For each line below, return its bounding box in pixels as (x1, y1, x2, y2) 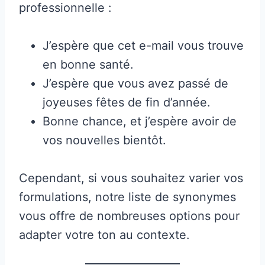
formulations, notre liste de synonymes (19, 189, 236, 204)
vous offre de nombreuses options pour (19, 208, 240, 223)
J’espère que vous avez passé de (43, 76, 228, 91)
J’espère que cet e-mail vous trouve (43, 38, 244, 53)
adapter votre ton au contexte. (19, 227, 190, 242)
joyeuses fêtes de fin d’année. (43, 95, 211, 109)
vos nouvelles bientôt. (43, 132, 166, 147)
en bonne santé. (43, 57, 134, 72)
